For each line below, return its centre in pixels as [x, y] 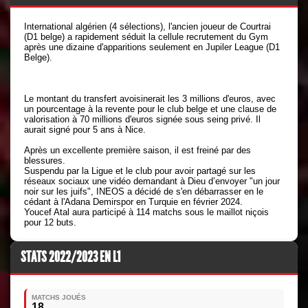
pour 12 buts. [50, 222]
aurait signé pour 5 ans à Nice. [85, 130]
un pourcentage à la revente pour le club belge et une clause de [150, 109]
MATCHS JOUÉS [59, 297]
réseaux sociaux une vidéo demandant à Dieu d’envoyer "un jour [152, 181]
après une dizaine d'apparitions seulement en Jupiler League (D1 [152, 47]
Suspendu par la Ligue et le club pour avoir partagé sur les [140, 171]
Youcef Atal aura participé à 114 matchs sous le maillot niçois [146, 212]
